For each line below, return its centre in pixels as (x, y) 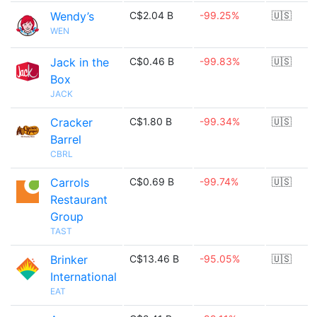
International (83, 277)
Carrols (70, 183)
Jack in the (80, 62)
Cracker (71, 122)
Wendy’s (72, 16)
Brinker (69, 260)
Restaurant (79, 200)
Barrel (66, 139)
